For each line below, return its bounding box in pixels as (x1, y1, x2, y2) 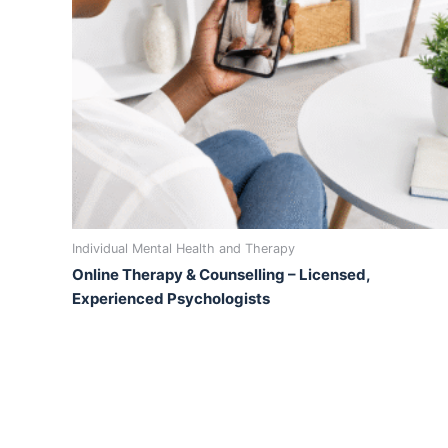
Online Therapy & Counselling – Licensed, (72, 265, 370, 285)
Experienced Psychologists (72, 289, 270, 309)
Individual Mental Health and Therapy (72, 240, 295, 256)
